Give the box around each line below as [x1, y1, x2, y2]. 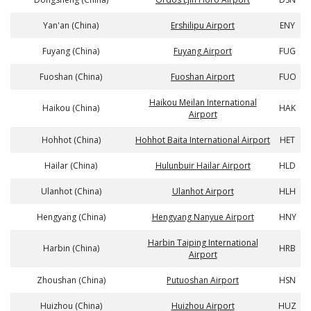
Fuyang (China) [42, 45, 99, 57]
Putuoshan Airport [167, 274, 239, 286]
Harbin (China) [42, 242, 99, 254]
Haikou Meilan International [149, 96, 257, 108]
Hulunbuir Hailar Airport [155, 160, 251, 171]
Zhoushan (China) [36, 274, 106, 286]
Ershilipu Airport [171, 19, 235, 31]
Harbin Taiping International [147, 237, 258, 249]
